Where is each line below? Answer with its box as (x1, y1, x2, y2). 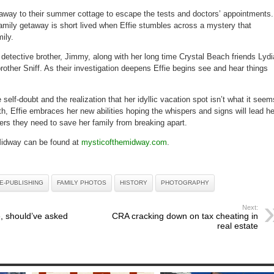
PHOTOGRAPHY (161, 179, 209, 187)
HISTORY (120, 179, 147, 187)
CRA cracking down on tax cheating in (112, 211, 258, 221)
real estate (217, 221, 258, 231)
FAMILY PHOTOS (57, 179, 106, 187)
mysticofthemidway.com (81, 138, 167, 147)
